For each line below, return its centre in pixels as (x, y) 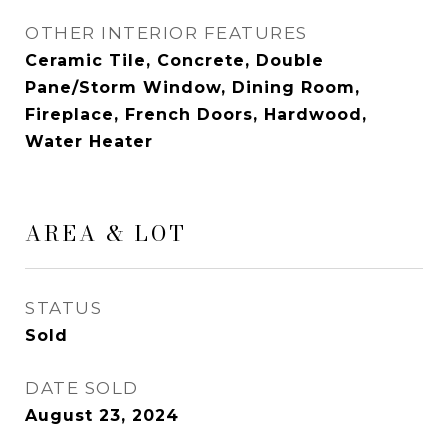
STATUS (63, 308)
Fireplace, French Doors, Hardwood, (196, 114)
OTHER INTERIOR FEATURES (166, 33)
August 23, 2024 (102, 415)
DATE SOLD (82, 388)
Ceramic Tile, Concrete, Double (174, 60)
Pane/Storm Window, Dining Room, (192, 87)
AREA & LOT (106, 233)
